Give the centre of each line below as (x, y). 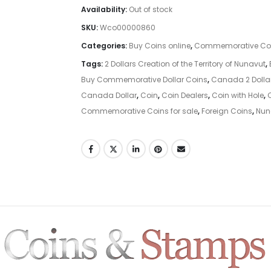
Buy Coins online (160, 45)
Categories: (105, 45)
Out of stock (151, 9)
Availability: (105, 9)
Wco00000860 (128, 27)
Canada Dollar (109, 95)
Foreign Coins (227, 111)
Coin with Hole (238, 95)
